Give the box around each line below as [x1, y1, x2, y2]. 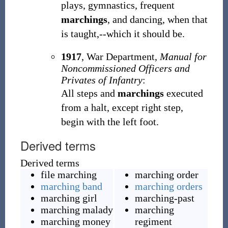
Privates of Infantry [61, 74, 142, 85]
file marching [40, 169, 97, 180]
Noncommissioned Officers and [61, 63, 190, 74]
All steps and [61, 88, 118, 99]
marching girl [40, 192, 97, 204]
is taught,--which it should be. [61, 28, 185, 39]
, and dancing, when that [107, 14, 208, 25]
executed [163, 88, 203, 99]
